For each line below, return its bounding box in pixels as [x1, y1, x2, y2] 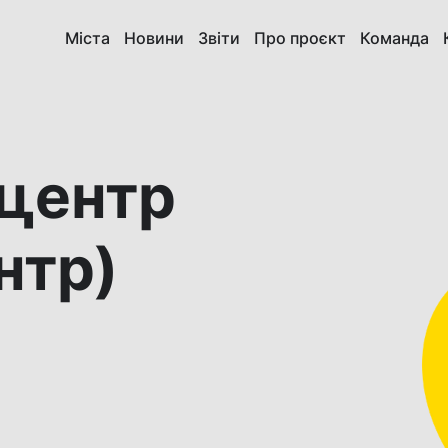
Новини [124, 28, 185, 48]
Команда [360, 28, 430, 48]
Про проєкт [254, 28, 347, 48]
